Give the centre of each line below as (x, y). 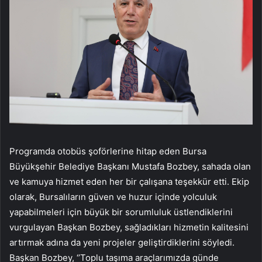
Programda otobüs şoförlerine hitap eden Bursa (108, 151)
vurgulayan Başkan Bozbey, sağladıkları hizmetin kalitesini (129, 227)
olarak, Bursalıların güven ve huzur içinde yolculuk (113, 197)
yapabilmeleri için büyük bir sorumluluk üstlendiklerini (121, 212)
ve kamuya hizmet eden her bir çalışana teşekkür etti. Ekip (129, 182)
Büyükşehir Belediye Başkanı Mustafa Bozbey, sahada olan (130, 167)
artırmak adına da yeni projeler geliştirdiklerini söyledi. (122, 243)
